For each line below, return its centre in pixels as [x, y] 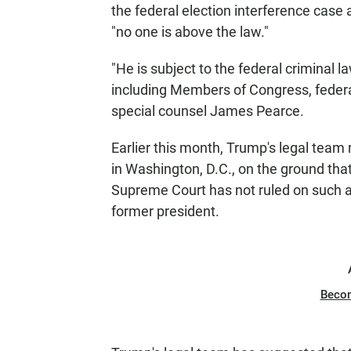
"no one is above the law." [190, 32]
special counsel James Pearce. [208, 111]
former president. [165, 211]
